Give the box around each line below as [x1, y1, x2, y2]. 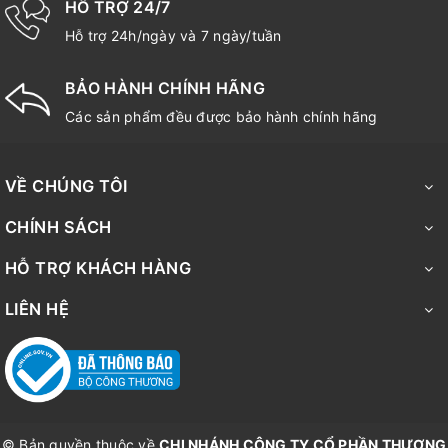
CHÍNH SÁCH [5, 217, 112, 238]
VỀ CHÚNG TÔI [5, 176, 128, 197]
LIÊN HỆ [5, 299, 70, 320]
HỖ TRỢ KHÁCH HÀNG [5, 258, 192, 279]
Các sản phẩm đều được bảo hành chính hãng [65, 108, 378, 126]
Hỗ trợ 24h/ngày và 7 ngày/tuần [65, 27, 282, 45]
